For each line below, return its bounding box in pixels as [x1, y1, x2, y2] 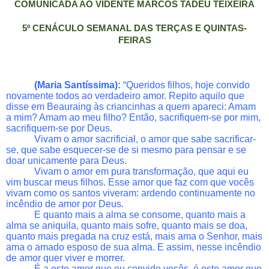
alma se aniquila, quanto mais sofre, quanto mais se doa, [6, 220, 247, 231]
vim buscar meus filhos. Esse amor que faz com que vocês [6, 177, 254, 187]
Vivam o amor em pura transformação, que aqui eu [34, 166, 249, 177]
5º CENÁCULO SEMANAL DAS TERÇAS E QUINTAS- [22, 23, 247, 33]
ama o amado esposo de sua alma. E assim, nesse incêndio [6, 241, 261, 252]
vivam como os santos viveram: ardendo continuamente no [6, 187, 255, 198]
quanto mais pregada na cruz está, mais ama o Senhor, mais [6, 231, 262, 241]
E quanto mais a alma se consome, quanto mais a [34, 209, 246, 220]
